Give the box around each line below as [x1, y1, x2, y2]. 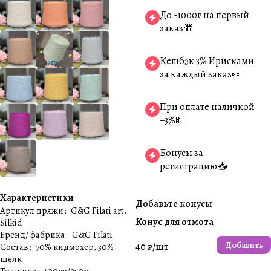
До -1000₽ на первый [160, 8, 249, 22]
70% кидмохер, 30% [36, 241, 114, 253]
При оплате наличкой [160, 100, 255, 114]
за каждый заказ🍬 [160, 68, 241, 81]
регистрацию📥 [160, 160, 227, 173]
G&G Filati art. [71, 204, 126, 217]
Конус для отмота [135, 215, 214, 229]
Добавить [225, 239, 263, 251]
